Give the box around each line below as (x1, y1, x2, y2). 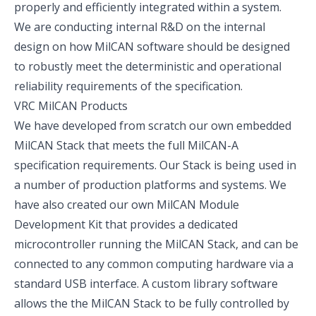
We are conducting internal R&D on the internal (14, 19, 265, 35)
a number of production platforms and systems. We (14, 177, 286, 193)
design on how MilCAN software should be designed (14, 39, 290, 54)
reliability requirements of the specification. (14, 78, 243, 94)
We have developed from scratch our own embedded (14, 118, 291, 133)
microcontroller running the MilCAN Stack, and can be (14, 236, 298, 252)
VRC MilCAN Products (14, 98, 128, 114)
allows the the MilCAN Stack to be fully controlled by (14, 296, 289, 311)
